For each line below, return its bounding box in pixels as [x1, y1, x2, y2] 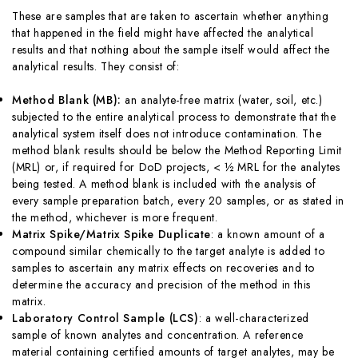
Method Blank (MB [12, 91, 113, 108]
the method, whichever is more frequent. [12, 209, 218, 225]
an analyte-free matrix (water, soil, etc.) [121, 91, 323, 108]
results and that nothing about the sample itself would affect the [12, 41, 331, 58]
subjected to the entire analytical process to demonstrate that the [12, 108, 336, 125]
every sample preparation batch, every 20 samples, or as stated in [12, 192, 345, 209]
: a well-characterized [198, 309, 309, 326]
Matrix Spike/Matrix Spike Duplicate [12, 225, 211, 242]
